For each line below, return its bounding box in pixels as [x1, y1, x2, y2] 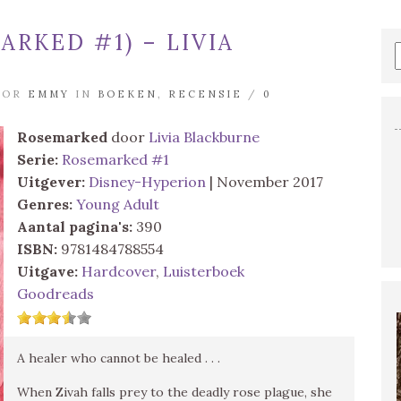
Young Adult [76, 195, 159, 213]
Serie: [17, 150, 58, 168]
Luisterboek [163, 262, 244, 280]
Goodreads [17, 285, 94, 303]
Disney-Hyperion [89, 173, 206, 191]
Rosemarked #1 [62, 150, 169, 168]
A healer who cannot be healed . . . [17, 350, 220, 366]
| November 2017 [206, 173, 323, 191]
